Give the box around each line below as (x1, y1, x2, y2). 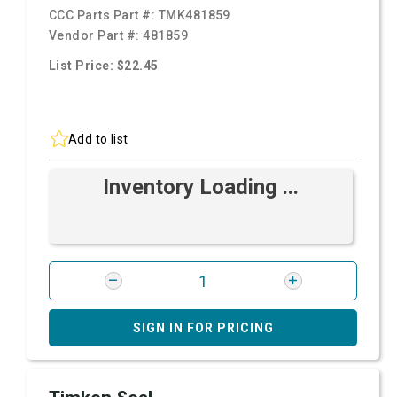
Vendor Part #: (49, 28, 144, 43)
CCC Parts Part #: (49, 8, 159, 22)
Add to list (68, 131, 128, 146)
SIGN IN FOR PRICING (132, 321, 274, 335)
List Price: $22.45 (49, 58, 159, 73)
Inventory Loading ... (103, 175, 299, 199)
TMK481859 (158, 8, 230, 22)
